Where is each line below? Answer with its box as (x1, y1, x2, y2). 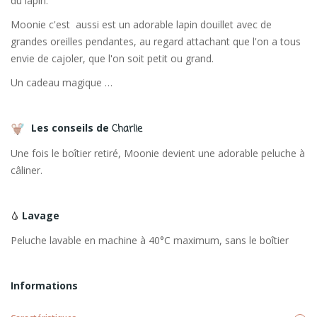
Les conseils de (28, 121, 112, 135)
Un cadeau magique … (11, 76, 113, 90)
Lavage (19, 209, 59, 223)
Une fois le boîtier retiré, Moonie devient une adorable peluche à (11, 146, 305, 161)
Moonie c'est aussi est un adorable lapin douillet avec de (11, 18, 272, 32)
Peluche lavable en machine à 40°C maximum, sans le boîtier (11, 234, 289, 248)
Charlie (112, 122, 142, 137)
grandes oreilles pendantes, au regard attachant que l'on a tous (11, 35, 301, 49)
